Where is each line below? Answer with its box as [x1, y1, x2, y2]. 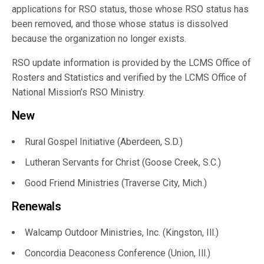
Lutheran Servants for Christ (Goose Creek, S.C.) [25, 157, 221, 168]
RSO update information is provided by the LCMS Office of [12, 57, 252, 68]
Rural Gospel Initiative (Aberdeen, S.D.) [25, 136, 183, 147]
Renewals [12, 199, 61, 213]
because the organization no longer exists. [12, 33, 187, 44]
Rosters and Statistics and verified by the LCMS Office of [12, 72, 247, 83]
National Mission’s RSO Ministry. [12, 87, 146, 98]
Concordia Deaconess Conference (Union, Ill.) [25, 247, 210, 259]
